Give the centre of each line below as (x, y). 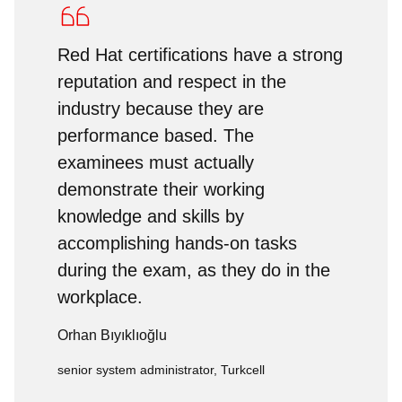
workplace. (100, 297)
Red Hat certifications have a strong (200, 55)
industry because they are (161, 109)
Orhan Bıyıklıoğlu (112, 335)
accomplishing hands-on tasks (177, 243)
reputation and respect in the (172, 82)
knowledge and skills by (151, 216)
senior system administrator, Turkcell (161, 370)
